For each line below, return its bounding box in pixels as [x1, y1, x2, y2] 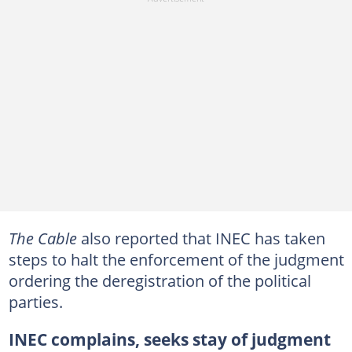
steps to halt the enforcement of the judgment [8, 248, 344, 270]
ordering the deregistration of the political [8, 269, 311, 291]
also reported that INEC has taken [76, 227, 325, 249]
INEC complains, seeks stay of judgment [8, 328, 331, 350]
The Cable [8, 227, 77, 249]
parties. [8, 291, 63, 313]
